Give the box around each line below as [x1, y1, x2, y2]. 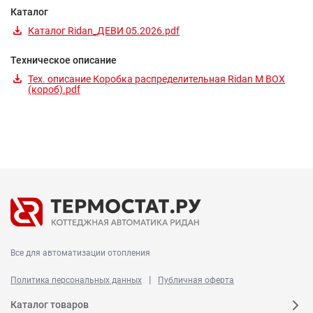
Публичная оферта [158, 275, 234, 285]
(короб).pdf [28, 83, 80, 95]
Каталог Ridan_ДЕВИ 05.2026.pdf [28, 24, 180, 36]
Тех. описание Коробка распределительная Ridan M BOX [28, 73, 285, 85]
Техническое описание [10, 54, 117, 66]
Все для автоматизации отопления [10, 247, 150, 258]
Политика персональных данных [10, 275, 142, 285]
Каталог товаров [10, 299, 89, 310]
